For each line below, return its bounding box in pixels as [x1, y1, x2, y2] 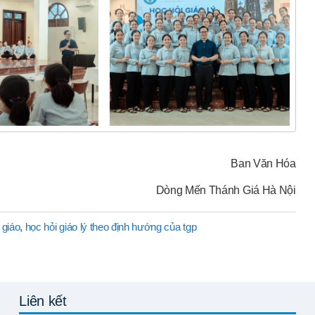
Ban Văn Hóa [231, 157, 296, 170]
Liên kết [19, 293, 67, 309]
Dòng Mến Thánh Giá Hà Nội [155, 184, 296, 197]
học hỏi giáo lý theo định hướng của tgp [25, 221, 197, 233]
